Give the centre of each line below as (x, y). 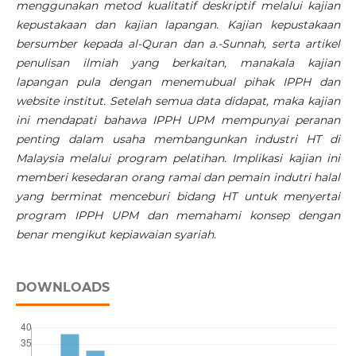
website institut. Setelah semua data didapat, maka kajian (178, 101)
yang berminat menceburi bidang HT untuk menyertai (178, 197)
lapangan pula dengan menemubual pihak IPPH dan (178, 82)
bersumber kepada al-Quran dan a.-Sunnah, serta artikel (178, 44)
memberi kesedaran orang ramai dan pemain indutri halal (178, 178)
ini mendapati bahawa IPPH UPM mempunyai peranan (178, 120)
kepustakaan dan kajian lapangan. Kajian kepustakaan (178, 25)
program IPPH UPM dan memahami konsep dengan (178, 216)
